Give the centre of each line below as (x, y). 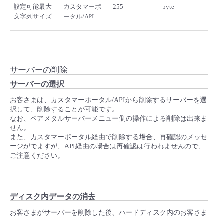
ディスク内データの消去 (53, 197)
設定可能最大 (33, 7)
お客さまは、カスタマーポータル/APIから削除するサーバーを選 (108, 100)
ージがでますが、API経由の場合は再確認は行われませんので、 (107, 146)
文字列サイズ (33, 17)
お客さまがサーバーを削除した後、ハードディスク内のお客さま (109, 213)
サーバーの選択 (37, 84)
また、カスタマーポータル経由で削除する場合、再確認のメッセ (109, 137)
